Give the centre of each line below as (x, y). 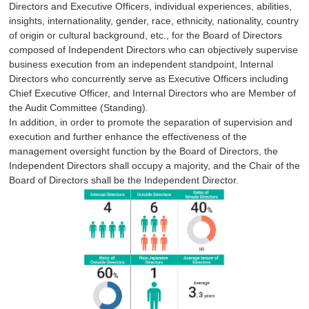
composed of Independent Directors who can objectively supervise (153, 49)
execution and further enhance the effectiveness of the (128, 136)
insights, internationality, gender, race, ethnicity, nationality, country (154, 20)
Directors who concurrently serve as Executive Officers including (149, 78)
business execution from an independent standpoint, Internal (141, 64)
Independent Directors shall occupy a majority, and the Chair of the (154, 165)
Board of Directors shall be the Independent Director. (124, 180)
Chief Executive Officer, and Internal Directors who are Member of (152, 93)
